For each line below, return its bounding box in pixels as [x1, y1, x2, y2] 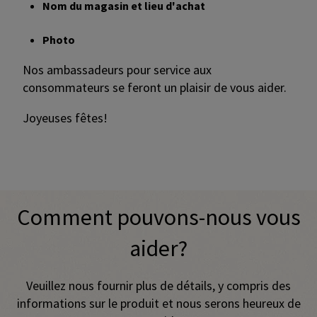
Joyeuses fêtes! [23, 110, 108, 127]
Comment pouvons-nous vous [16, 203, 301, 232]
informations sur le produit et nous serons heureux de [16, 295, 301, 312]
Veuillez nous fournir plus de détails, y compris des [26, 277, 291, 294]
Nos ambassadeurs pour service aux [23, 62, 212, 79]
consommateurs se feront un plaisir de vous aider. [23, 79, 287, 96]
